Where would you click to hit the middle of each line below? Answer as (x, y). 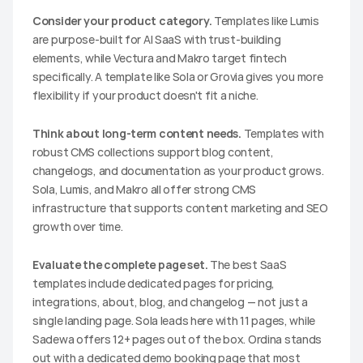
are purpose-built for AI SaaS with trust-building (157, 39)
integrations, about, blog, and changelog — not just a (171, 301)
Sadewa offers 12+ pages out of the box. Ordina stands (177, 339)
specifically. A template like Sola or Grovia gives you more (178, 76)
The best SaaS (247, 264)
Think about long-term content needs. (137, 133)
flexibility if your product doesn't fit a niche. (145, 95)
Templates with (282, 133)
